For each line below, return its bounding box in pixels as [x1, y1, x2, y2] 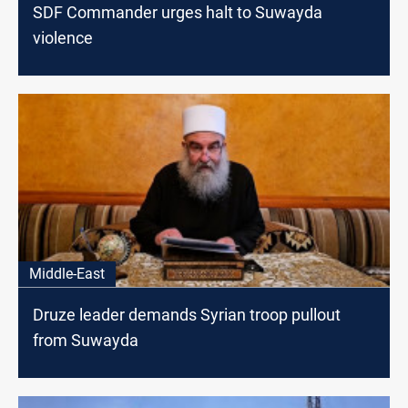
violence [33, 27, 93, 47]
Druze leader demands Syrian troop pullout [33, 304, 341, 324]
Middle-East [29, 264, 105, 282]
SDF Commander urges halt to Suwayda [33, 2, 322, 22]
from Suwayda [33, 330, 138, 350]
